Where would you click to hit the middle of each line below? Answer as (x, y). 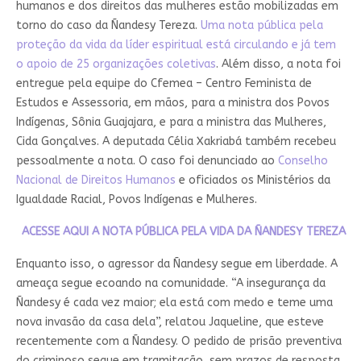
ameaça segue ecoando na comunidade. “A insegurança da (170, 284)
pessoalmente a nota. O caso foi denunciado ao (147, 161)
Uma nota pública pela (261, 26)
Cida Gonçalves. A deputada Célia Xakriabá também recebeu (176, 142)
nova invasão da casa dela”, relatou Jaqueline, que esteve (170, 322)
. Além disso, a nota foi (278, 64)
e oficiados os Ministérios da (253, 180)
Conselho (303, 161)
